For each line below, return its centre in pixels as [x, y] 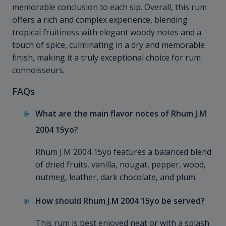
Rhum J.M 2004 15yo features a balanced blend [123, 152]
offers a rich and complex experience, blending [100, 20]
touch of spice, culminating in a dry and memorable [108, 45]
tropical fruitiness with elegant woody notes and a [107, 33]
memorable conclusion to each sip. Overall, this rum [109, 7]
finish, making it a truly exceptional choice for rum [106, 58]
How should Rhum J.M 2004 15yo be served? [120, 201]
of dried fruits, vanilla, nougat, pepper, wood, [121, 165]
